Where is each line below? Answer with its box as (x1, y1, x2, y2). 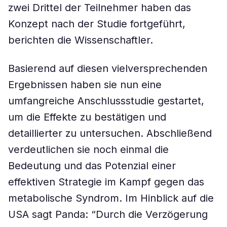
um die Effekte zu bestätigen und (8, 111, 166, 123)
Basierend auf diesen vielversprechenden (8, 62, 207, 74)
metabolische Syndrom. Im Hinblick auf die (8, 192, 214, 204)
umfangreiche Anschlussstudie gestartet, (8, 95, 204, 107)
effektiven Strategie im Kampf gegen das (8, 176, 204, 188)
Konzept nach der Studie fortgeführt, (8, 18, 185, 30)
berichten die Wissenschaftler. (8, 34, 153, 46)
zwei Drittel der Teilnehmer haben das (8, 2, 191, 14)
